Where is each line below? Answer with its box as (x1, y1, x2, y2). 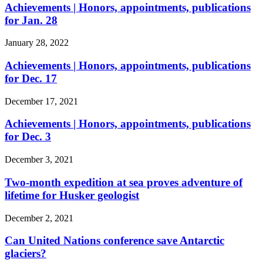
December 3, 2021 (5, 154, 73, 165)
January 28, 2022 (5, 38, 69, 48)
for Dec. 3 (5, 130, 51, 143)
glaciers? (5, 247, 46, 260)
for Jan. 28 (5, 14, 58, 26)
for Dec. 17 (5, 72, 57, 85)
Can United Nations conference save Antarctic (5, 234, 224, 247)
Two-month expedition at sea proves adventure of (5, 176, 242, 188)
